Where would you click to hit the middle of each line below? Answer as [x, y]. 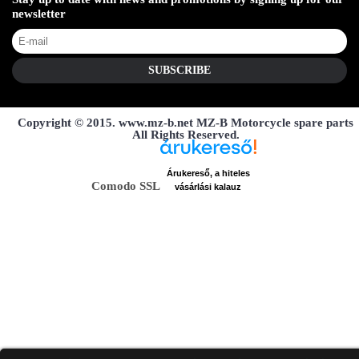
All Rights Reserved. [186, 134]
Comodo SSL [125, 186]
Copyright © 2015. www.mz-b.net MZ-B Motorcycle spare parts [186, 122]
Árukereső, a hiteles [208, 173]
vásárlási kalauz [208, 186]
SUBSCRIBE [179, 70]
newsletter [39, 13]
